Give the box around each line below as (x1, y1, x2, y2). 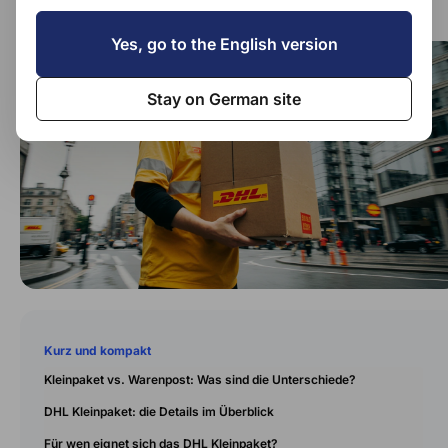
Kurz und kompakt (44, 342, 151, 358)
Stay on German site (147, 88, 301, 109)
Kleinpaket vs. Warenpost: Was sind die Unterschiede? (44, 371, 356, 387)
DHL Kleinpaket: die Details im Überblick (44, 403, 274, 419)
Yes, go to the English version (110, 33, 338, 54)
